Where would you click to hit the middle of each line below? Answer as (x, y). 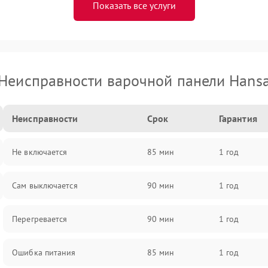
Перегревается (40, 219)
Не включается (40, 152)
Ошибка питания (44, 252)
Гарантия (238, 118)
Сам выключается (45, 185)
